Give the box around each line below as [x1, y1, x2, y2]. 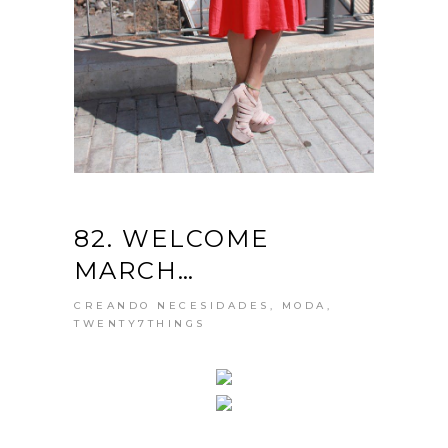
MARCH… [74, 255, 195, 285]
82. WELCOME [74, 223, 269, 253]
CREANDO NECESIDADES [74, 298, 270, 312]
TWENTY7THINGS [74, 316, 206, 330]
